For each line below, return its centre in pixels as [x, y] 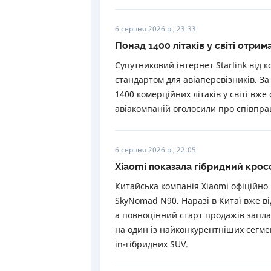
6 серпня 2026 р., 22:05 [155, 150]
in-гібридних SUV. [152, 244]
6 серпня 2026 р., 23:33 [155, 29]
